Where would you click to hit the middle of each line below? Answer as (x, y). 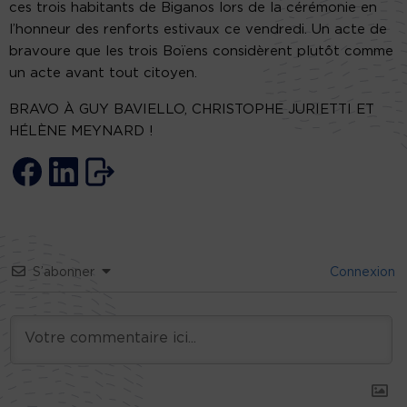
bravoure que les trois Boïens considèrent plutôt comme (201, 51)
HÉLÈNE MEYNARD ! (81, 131)
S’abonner (64, 272)
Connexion (361, 272)
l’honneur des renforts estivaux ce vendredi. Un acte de (198, 29)
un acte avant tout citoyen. (103, 73)
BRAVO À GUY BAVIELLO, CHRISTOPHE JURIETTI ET (192, 109)
